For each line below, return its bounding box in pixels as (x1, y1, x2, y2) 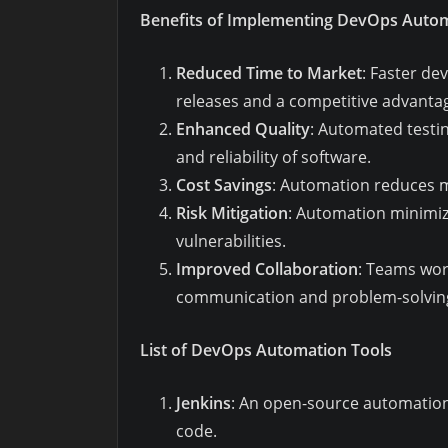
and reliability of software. (176, 145, 371, 168)
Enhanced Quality (176, 117, 310, 140)
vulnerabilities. (176, 229, 286, 252)
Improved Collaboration (176, 257, 358, 280)
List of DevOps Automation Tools (140, 339, 392, 362)
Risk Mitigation (176, 201, 288, 224)
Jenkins (176, 392, 231, 415)
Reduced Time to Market (176, 61, 362, 84)
